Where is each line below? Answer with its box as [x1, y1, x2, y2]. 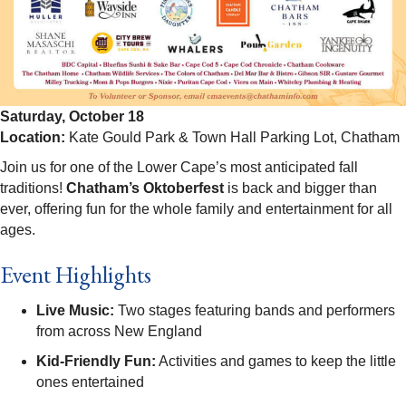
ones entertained [36, 374, 144, 391]
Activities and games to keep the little [156, 353, 396, 370]
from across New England [36, 324, 202, 340]
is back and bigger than [224, 180, 377, 197]
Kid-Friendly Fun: [36, 353, 156, 370]
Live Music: [36, 303, 114, 319]
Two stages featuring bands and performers [114, 303, 395, 319]
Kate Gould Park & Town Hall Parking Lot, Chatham [65, 130, 400, 146]
